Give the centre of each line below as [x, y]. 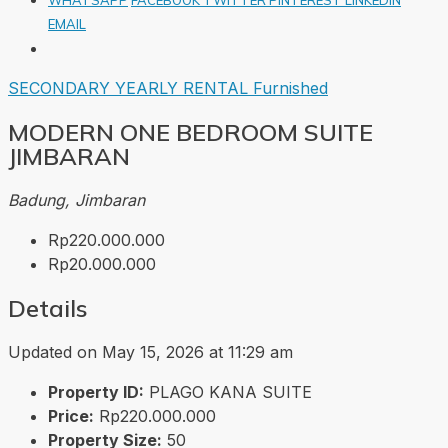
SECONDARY [61, 87]
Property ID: [96, 391]
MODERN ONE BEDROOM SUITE [190, 131]
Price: [71, 415]
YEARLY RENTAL [184, 87]
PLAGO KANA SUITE [230, 391]
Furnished [290, 87]
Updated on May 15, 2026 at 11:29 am [150, 351]
